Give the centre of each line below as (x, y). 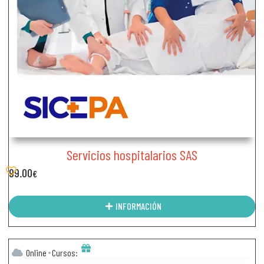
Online (37, 252)
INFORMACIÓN (138, 206)
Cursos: (65, 252)
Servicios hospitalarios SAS (132, 154)
